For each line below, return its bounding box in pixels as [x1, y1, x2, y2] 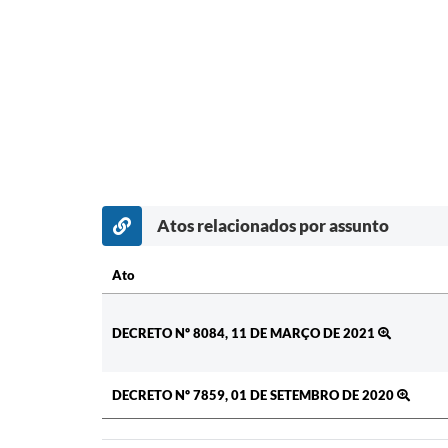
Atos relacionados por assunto [157, 214, 389, 236]
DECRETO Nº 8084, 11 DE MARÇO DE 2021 [112, 324, 378, 341]
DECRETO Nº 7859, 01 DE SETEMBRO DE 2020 [112, 386, 397, 403]
